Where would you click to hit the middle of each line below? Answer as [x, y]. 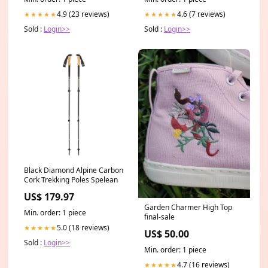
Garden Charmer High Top [188, 207]
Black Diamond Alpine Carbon [74, 170]
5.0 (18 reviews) [83, 227]
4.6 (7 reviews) [201, 14]
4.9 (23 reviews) [83, 14]
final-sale [159, 217]
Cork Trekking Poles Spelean [71, 179]
